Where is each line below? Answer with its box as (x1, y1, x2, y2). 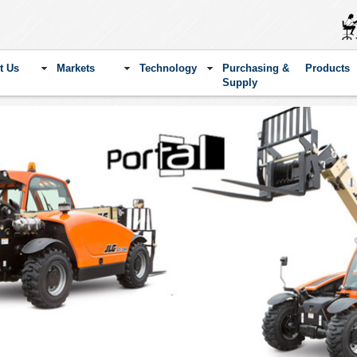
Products (304, 61, 350, 74)
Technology (139, 61, 197, 74)
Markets (56, 61, 95, 74)
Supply (222, 76, 257, 88)
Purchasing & (222, 61, 289, 74)
